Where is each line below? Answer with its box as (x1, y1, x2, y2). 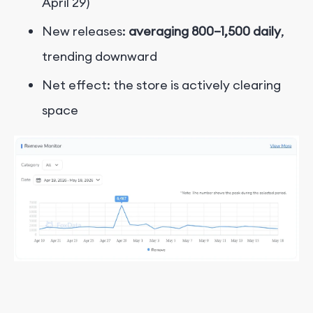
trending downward (42, 48, 157, 64)
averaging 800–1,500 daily (129, 23, 281, 39)
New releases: (42, 23, 129, 39)
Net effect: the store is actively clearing (42, 77, 281, 93)
